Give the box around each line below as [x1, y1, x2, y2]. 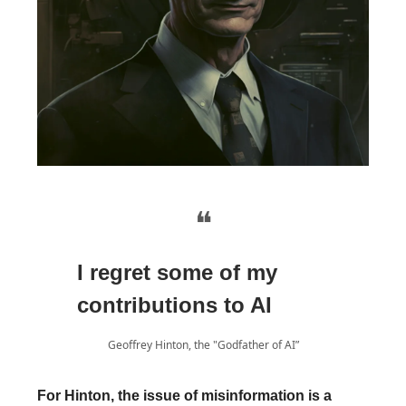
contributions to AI [77, 292, 272, 317]
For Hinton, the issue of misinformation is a [37, 387, 332, 403]
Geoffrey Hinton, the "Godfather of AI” [107, 336, 299, 353]
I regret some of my [77, 259, 277, 285]
